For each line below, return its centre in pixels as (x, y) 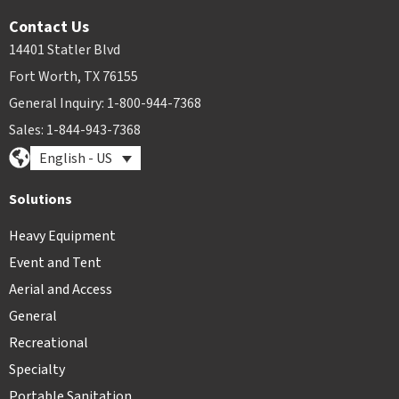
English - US (76, 159)
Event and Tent (55, 263)
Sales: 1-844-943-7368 (75, 130)
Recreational (49, 343)
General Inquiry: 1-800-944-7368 (105, 103)
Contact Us (49, 27)
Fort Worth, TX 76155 (73, 77)
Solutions (41, 199)
